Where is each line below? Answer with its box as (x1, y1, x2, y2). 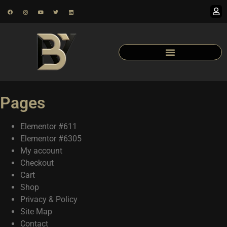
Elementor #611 (20, 122, 77, 131)
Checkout (20, 158, 54, 168)
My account (20, 146, 62, 156)
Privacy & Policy (20, 195, 78, 204)
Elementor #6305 (20, 134, 82, 143)
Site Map (20, 207, 52, 216)
